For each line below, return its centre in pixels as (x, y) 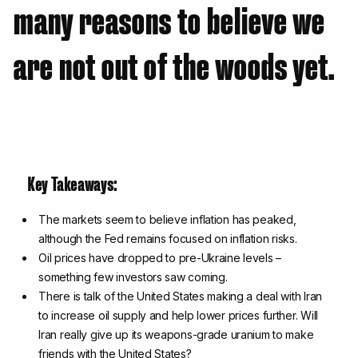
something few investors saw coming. (133, 277)
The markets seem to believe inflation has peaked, (167, 220)
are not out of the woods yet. (174, 64)
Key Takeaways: (72, 183)
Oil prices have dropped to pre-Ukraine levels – (160, 258)
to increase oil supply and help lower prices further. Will (178, 316)
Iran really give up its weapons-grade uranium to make (176, 335)
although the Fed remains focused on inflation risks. (168, 239)
